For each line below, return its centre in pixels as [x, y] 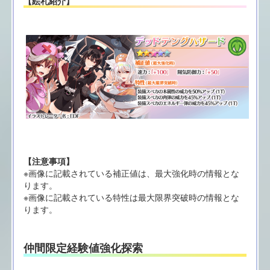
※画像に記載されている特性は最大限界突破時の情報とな [131, 197]
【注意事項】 [49, 161]
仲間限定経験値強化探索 [83, 248]
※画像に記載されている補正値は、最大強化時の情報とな [131, 173]
